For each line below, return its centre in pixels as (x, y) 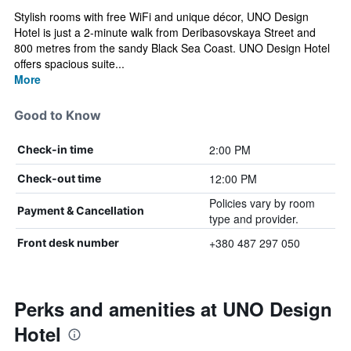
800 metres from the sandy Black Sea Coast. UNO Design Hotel (172, 48)
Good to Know (58, 115)
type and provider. (253, 219)
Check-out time (59, 178)
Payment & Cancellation (81, 210)
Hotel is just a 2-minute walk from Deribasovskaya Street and (165, 32)
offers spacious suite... (69, 63)
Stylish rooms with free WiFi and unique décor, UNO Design (161, 16)
